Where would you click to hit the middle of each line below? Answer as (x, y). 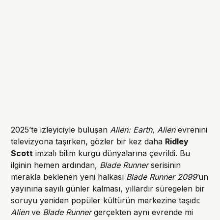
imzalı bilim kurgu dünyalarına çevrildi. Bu (112, 153)
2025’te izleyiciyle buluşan (61, 130)
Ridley (177, 142)
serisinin (165, 165)
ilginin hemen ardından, (55, 165)
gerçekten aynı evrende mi (142, 212)
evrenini (192, 130)
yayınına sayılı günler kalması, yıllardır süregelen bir (108, 189)
